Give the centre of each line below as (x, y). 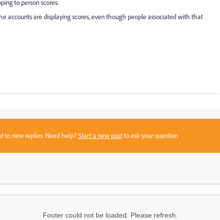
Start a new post (100, 136)
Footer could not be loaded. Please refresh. (110, 215)
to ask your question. (150, 136)
